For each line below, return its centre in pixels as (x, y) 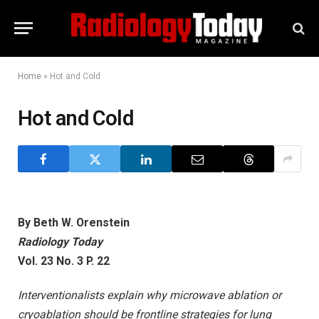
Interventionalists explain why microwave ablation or (150, 295)
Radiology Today (60, 242)
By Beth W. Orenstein (74, 223)
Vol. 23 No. (47, 261)
